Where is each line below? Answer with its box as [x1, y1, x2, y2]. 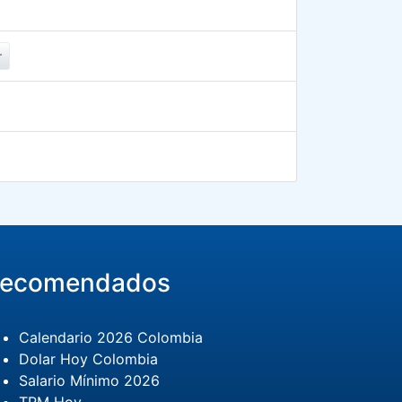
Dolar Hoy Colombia [18, 350, 158, 368]
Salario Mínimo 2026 [18, 371, 160, 389]
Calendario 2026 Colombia [18, 328, 203, 346]
